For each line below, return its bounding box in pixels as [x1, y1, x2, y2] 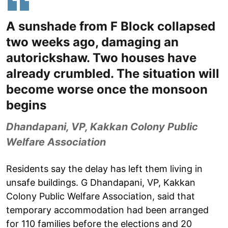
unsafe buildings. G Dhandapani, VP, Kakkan [6, 177, 195, 188]
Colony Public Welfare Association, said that [6, 190, 195, 202]
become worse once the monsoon [6, 81, 208, 97]
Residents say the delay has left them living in [6, 163, 203, 174]
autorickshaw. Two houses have [6, 50, 196, 65]
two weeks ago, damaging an [6, 34, 179, 49]
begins [6, 97, 46, 112]
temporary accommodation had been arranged [6, 204, 209, 215]
